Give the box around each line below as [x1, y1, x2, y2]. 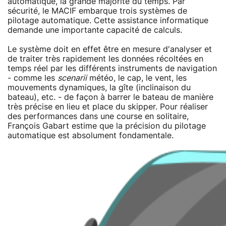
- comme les [8, 74, 58, 82]
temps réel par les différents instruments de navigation [8, 64, 217, 73]
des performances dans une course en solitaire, [8, 112, 189, 121]
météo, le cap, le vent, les [87, 74, 187, 82]
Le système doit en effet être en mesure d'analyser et [8, 45, 212, 53]
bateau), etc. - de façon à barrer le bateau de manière [8, 93, 213, 101]
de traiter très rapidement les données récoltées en [8, 54, 203, 63]
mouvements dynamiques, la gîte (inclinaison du [8, 83, 191, 92]
